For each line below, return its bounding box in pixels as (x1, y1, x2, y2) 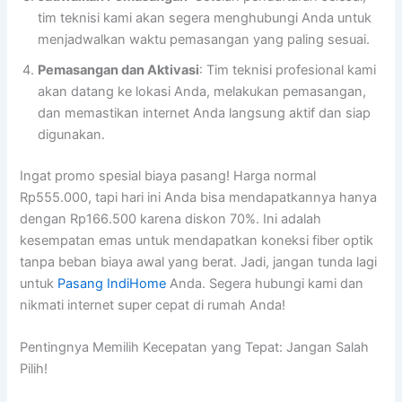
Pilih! (20, 360, 48, 377)
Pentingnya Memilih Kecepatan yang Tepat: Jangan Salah (20, 338, 370, 355)
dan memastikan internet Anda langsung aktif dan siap (38, 104, 371, 121)
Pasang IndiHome (57, 275, 167, 292)
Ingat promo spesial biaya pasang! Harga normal (20, 167, 317, 184)
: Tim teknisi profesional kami (199, 61, 377, 78)
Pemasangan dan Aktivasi (38, 61, 200, 78)
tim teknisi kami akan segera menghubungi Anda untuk (38, 9, 372, 26)
